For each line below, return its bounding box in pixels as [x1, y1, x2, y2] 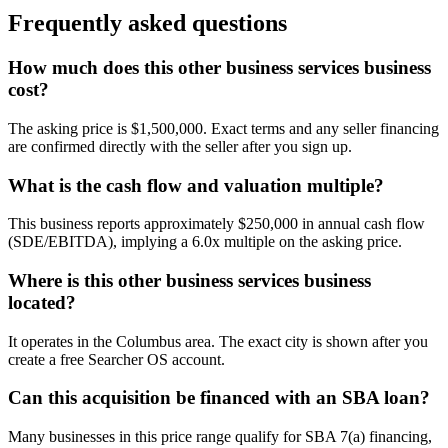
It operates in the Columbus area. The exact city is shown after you [8, 332, 428, 350]
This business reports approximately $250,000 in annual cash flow [8, 215, 425, 233]
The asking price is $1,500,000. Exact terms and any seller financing [8, 119, 439, 137]
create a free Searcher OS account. [8, 350, 225, 368]
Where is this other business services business [8, 270, 371, 291]
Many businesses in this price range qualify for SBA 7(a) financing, [8, 428, 432, 446]
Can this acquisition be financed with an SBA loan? [8, 387, 430, 409]
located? [8, 292, 76, 313]
